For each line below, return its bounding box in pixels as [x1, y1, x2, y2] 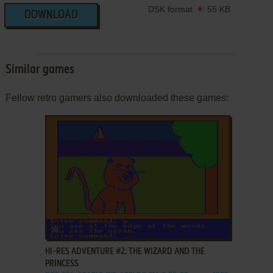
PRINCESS [44, 260, 79, 269]
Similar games [5, 64, 74, 77]
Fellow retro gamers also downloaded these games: [5, 93, 229, 104]
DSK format [148, 4, 196, 15]
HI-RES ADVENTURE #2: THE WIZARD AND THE [44, 247, 205, 257]
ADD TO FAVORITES [62, 222, 125, 231]
